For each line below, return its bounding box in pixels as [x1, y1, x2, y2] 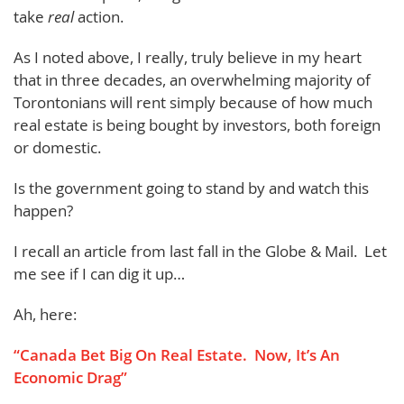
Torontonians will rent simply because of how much [14, 91, 372, 113]
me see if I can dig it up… [14, 262, 185, 284]
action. [78, 5, 124, 27]
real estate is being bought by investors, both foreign [14, 114, 381, 135]
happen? [14, 199, 73, 221]
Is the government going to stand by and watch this [14, 177, 369, 198]
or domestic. [14, 136, 101, 158]
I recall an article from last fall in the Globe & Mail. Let [14, 240, 387, 262]
